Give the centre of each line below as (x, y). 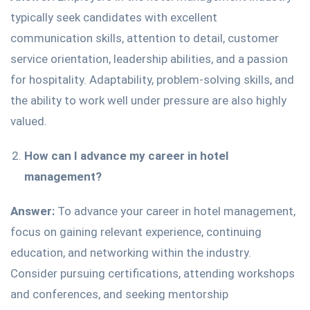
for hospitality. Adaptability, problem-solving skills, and (152, 79)
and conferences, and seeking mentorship (119, 294)
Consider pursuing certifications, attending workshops (153, 273)
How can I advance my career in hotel (126, 155)
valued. (29, 121)
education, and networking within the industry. (131, 252)
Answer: (33, 211)
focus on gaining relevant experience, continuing (136, 231)
